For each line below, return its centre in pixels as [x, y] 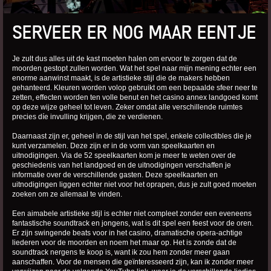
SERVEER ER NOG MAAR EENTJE [134, 31]
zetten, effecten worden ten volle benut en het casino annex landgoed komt [135, 97]
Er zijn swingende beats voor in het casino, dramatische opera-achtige [127, 233]
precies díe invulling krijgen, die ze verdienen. [87, 116]
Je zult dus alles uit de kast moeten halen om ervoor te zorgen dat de [125, 58]
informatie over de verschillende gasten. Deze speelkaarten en [115, 175]
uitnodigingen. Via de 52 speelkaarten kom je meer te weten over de [124, 155]
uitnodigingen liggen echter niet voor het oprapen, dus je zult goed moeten [134, 184]
